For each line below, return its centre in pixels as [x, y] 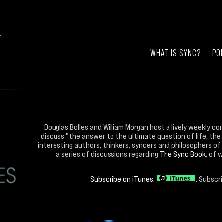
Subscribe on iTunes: [123, 179]
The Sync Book [183, 154]
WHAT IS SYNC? [176, 53]
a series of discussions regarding [108, 154]
